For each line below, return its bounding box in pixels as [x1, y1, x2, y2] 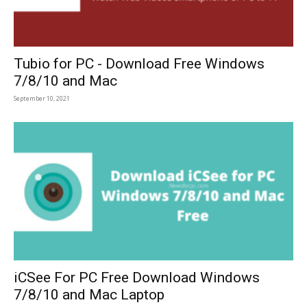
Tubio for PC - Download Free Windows [14, 56, 265, 73]
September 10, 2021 [14, 94, 70, 103]
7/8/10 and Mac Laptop [14, 286, 164, 303]
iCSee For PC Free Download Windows [14, 269, 260, 286]
